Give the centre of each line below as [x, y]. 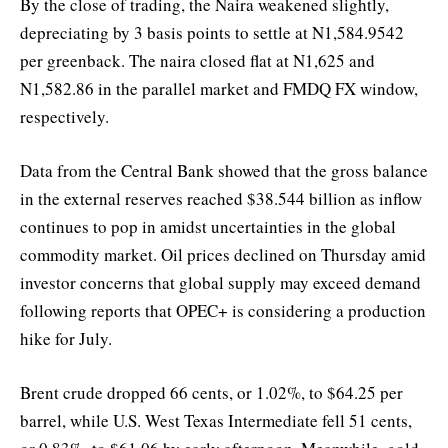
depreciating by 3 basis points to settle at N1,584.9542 [212, 32]
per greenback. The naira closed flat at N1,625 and [197, 60]
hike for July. [66, 339]
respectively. [64, 116]
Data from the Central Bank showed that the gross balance [224, 171]
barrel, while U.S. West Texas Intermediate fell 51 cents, [216, 421]
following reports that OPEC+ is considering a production [223, 311]
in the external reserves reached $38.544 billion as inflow [221, 199]
